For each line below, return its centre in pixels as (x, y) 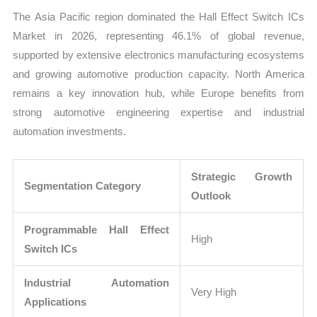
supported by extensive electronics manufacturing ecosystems (158, 55)
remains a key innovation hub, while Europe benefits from (158, 93)
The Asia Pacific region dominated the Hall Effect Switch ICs (158, 17)
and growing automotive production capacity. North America (158, 74)
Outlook (211, 196)
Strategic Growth (242, 177)
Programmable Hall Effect (97, 230)
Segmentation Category (83, 186)
